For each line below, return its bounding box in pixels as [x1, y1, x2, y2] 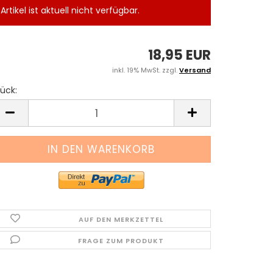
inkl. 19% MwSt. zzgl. [112, 65, 179, 75]
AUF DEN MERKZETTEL [78, 214, 163, 224]
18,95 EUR [148, 46, 211, 65]
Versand [179, 65, 211, 75]
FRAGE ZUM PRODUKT [77, 236, 164, 246]
